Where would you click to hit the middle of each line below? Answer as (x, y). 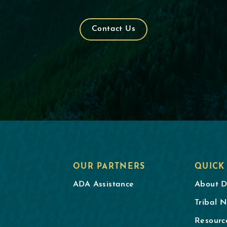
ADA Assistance (104, 184)
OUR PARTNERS (109, 166)
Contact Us (113, 29)
